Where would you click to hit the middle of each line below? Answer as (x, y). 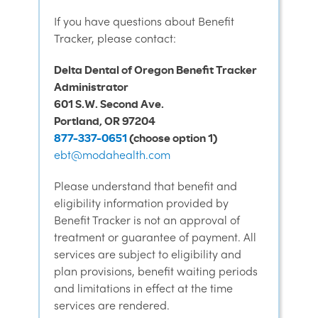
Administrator (91, 87)
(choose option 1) (172, 138)
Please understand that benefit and (146, 186)
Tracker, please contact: (115, 38)
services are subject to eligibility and (148, 254)
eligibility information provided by (141, 203)
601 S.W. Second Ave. (109, 104)
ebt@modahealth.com (112, 154)
